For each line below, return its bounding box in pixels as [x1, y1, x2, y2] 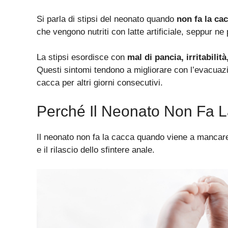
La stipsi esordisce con [37, 52, 127, 63]
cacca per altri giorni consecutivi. [37, 78, 163, 88]
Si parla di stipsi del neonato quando [37, 14, 177, 24]
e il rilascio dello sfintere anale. [37, 145, 155, 155]
